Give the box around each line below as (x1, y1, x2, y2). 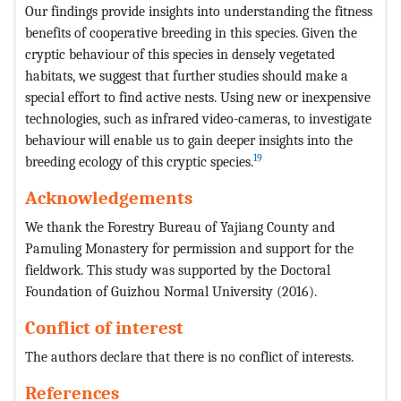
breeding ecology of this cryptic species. (25, 153, 253, 171)
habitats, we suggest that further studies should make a (25, 67, 348, 85)
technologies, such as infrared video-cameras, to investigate (25, 110, 371, 128)
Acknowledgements (25, 187, 192, 209)
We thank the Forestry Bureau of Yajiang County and (25, 218, 335, 236)
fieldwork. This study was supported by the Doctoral (25, 261, 330, 279)
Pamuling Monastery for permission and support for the (25, 240, 354, 258)
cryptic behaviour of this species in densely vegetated (25, 46, 335, 64)
